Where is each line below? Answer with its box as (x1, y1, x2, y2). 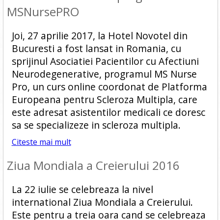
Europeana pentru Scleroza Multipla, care (11, 93, 197, 106)
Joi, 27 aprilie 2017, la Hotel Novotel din (11, 29, 188, 42)
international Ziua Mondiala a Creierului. (11, 195, 193, 209)
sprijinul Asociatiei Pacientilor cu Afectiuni (11, 55, 199, 68)
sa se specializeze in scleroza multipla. (11, 118, 181, 132)
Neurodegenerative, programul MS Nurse (11, 67, 197, 81)
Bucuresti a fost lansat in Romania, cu (11, 42, 181, 55)
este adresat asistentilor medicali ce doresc (11, 106, 205, 119)
